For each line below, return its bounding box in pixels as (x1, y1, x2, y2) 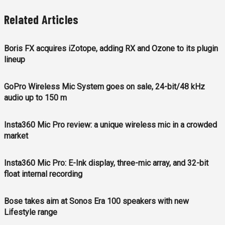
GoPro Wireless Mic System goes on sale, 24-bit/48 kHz (4, 82, 205, 92)
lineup (4, 55, 25, 65)
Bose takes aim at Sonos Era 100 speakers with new (4, 196, 189, 206)
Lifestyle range (4, 207, 57, 217)
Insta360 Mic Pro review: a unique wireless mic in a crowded (4, 120, 217, 130)
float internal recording (4, 169, 82, 179)
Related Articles (4, 12, 79, 27)
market (4, 131, 28, 141)
